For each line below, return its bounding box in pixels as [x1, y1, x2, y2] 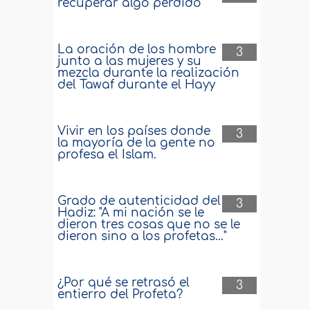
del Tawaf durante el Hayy [57, 78, 216, 91]
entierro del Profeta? [57, 288, 183, 301]
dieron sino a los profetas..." [57, 230, 228, 243]
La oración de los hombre [57, 43, 217, 56]
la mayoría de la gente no [57, 136, 216, 149]
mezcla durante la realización [57, 66, 240, 80]
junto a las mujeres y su [57, 55, 202, 68]
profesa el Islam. [57, 148, 157, 161]
